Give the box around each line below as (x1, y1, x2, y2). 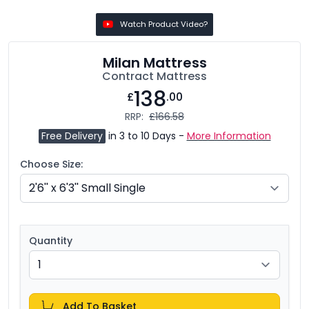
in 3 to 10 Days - (105, 128, 187, 143)
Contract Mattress (102, 68, 207, 84)
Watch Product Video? (120, 18, 208, 30)
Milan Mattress (102, 52, 207, 72)
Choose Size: (20, 157, 83, 171)
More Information (186, 128, 271, 143)
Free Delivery (41, 128, 103, 143)
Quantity (29, 233, 72, 248)
